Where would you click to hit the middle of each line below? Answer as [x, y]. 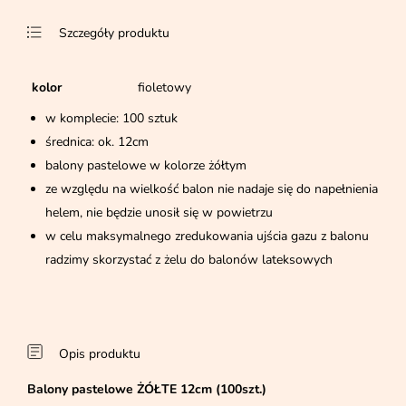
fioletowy [164, 87]
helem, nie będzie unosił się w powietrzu [159, 212]
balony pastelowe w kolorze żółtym [146, 165]
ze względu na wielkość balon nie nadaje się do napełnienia [212, 188]
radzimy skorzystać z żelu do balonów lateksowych [189, 259]
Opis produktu [100, 353]
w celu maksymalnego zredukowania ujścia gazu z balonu [207, 236]
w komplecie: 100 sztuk [111, 118]
